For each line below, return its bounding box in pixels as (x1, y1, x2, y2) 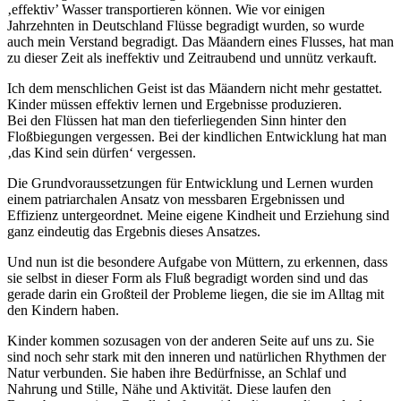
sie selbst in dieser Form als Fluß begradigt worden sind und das (7, 270, 368, 286)
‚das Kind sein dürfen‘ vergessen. (7, 145, 196, 161)
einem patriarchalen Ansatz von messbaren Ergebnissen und (7, 192, 345, 208)
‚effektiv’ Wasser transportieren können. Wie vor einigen (7, 2, 325, 18)
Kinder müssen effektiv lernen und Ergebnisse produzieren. (7, 97, 342, 113)
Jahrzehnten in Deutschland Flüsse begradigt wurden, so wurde (7, 18, 364, 34)
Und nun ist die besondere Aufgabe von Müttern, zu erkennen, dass (7, 254, 388, 270)
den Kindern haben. (7, 303, 119, 319)
